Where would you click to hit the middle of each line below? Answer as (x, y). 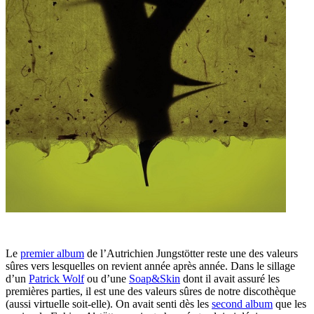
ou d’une (107, 279)
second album (242, 304)
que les (289, 304)
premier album (52, 254)
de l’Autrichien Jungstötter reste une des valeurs (191, 254)
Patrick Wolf (56, 279)
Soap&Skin (155, 279)
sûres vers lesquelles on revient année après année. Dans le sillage (150, 266)
